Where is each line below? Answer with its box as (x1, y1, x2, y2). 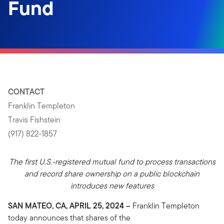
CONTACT (8, 86, 44, 97)
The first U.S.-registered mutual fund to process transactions (8, 156, 215, 167)
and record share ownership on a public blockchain (24, 168, 199, 179)
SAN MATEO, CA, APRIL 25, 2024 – (8, 200, 132, 211)
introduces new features (70, 180, 154, 191)
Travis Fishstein (8, 114, 60, 125)
